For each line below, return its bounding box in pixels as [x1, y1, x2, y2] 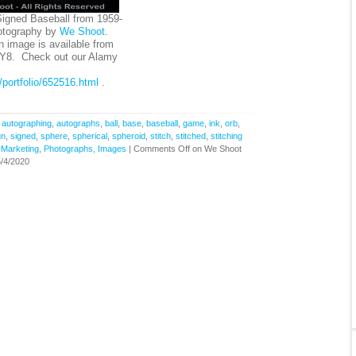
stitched [175, 131, 206, 141]
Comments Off [133, 144, 190, 153]
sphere [40, 131, 68, 141]
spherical [72, 131, 107, 141]
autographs [56, 118, 100, 128]
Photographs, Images [43, 144, 126, 153]
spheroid [111, 131, 145, 141]
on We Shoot [189, 144, 242, 153]
